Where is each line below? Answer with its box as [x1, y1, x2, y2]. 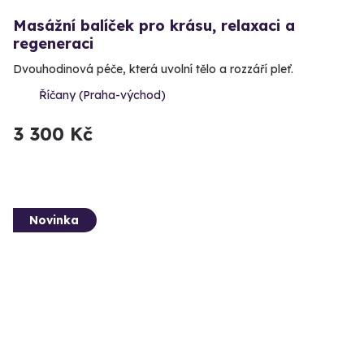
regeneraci [13, 33, 93, 53]
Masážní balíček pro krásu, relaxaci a [13, 15, 295, 35]
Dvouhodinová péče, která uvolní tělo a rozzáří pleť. [13, 61, 293, 76]
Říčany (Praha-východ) [39, 87, 166, 102]
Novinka [29, 212, 79, 227]
